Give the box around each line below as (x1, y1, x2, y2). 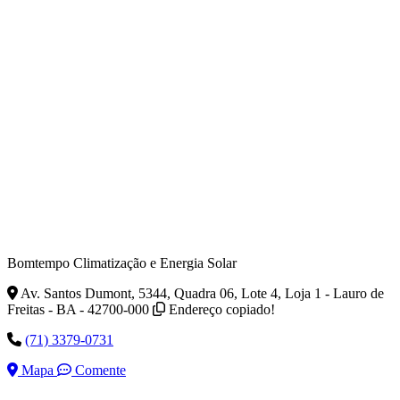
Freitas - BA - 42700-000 (7, 301, 149, 317)
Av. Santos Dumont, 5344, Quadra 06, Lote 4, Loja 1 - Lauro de (21, 285, 384, 301)
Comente (71, 362, 126, 378)
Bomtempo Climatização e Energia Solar (7, 254, 237, 271)
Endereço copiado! (169, 301, 275, 317)
